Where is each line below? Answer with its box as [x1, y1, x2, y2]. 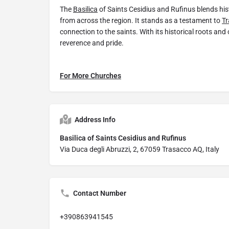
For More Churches [60, 72, 121, 80]
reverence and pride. [60, 39, 124, 48]
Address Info [75, 116, 116, 124]
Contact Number [73, 189, 126, 198]
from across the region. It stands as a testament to [60, 16, 222, 25]
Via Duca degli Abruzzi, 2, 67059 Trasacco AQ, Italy [60, 145, 219, 154]
